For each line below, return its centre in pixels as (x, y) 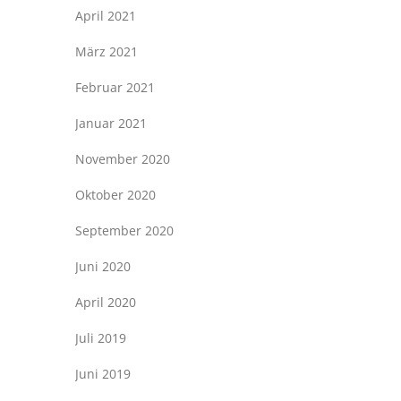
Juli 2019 (100, 337)
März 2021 (106, 51)
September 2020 (124, 230)
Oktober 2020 (115, 194)
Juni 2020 (102, 266)
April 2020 (105, 302)
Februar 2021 (115, 87)
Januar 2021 (111, 123)
